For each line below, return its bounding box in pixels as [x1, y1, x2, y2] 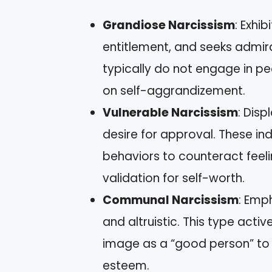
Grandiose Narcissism [103, 17, 235, 34]
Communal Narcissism [103, 192, 239, 209]
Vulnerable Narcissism [103, 104, 238, 121]
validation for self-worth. [103, 170, 245, 187]
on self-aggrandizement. [103, 83, 245, 100]
